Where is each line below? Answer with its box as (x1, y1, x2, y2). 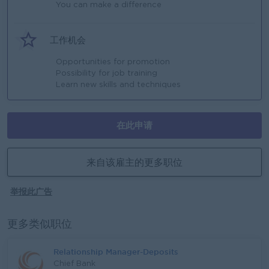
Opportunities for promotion (56, 59, 170, 65)
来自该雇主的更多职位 (86, 157, 183, 168)
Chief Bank (53, 261, 95, 267)
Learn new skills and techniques (56, 82, 181, 88)
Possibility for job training (56, 70, 157, 77)
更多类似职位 (7, 220, 72, 229)
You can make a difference (56, 2, 162, 8)
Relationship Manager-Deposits (53, 247, 178, 256)
